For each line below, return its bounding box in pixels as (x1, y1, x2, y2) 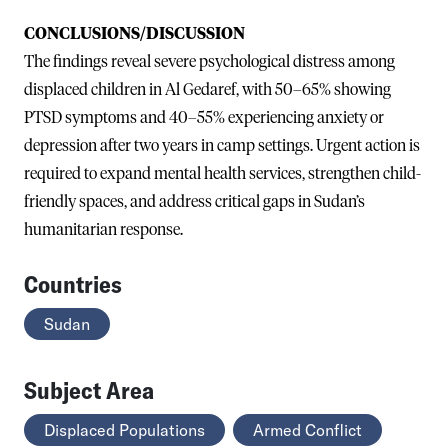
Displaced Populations (44, 419, 205, 440)
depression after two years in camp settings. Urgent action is (24, 137, 420, 154)
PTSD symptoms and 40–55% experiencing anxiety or (24, 109, 384, 126)
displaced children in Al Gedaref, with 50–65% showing (24, 81, 391, 98)
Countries (24, 268, 122, 299)
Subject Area (24, 374, 154, 405)
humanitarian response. (24, 221, 183, 238)
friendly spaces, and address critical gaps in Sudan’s (24, 193, 365, 210)
